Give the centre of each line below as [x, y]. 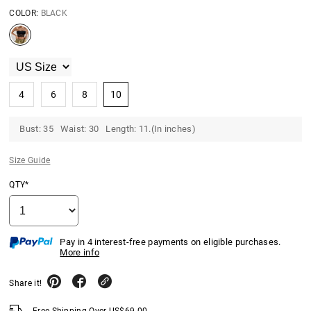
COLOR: [25, 14]
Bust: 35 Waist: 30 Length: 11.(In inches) [108, 129]
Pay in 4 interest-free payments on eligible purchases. [170, 242]
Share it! [26, 284]
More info [80, 253]
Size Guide [30, 161]
